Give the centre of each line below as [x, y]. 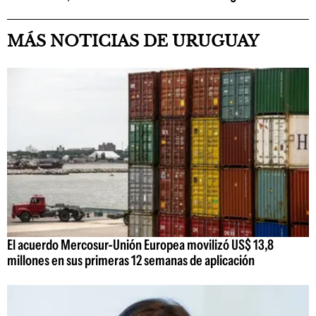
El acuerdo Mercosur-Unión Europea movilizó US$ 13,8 [140, 244]
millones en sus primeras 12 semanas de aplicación [131, 260]
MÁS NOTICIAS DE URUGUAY [133, 42]
